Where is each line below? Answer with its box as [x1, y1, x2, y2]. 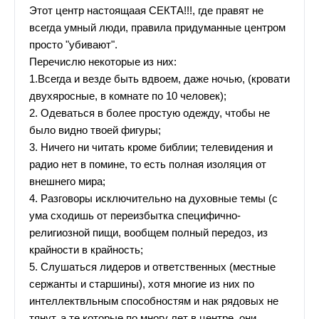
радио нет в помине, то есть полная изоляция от [29, 159, 266, 171]
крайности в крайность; [29, 244, 143, 256]
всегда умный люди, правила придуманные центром [29, 22, 286, 34]
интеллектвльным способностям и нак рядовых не [29, 296, 278, 308]
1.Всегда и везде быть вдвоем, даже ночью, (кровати [29, 73, 290, 85]
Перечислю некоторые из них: [29, 56, 177, 68]
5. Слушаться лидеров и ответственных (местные [29, 261, 276, 273]
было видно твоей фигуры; [29, 125, 161, 137]
